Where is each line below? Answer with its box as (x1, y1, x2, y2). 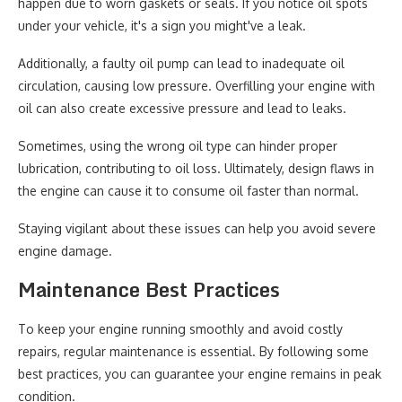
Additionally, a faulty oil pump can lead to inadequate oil (18, 56, 345, 71)
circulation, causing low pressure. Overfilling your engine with (18, 78, 375, 93)
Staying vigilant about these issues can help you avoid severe (18, 221, 376, 236)
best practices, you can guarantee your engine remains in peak (18, 366, 381, 381)
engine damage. (18, 243, 112, 258)
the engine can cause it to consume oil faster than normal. (18, 183, 359, 198)
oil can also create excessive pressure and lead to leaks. (18, 100, 346, 116)
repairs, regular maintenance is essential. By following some (18, 344, 369, 359)
